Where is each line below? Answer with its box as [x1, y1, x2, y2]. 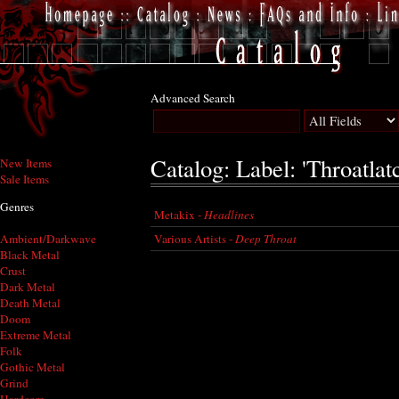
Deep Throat [235, 230, 297, 247]
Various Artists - [154, 230, 235, 247]
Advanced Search [151, 90, 235, 106]
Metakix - [154, 206, 204, 223]
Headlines [204, 206, 254, 223]
